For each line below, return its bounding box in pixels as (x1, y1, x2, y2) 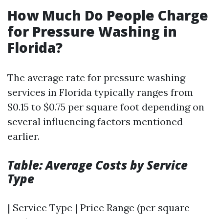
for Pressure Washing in (7, 22, 177, 41)
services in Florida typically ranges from (7, 86, 193, 98)
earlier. (7, 130, 40, 142)
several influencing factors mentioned (7, 115, 183, 128)
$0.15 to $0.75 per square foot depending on (7, 101, 204, 113)
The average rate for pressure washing (7, 71, 185, 84)
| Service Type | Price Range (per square (7, 201, 190, 214)
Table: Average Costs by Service (7, 157, 188, 173)
